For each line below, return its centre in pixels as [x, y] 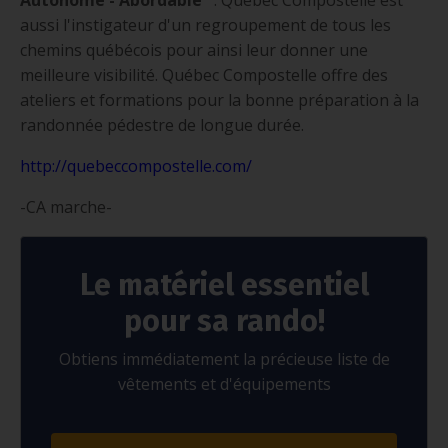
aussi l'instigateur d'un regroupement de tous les [205, 24]
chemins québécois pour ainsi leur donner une [194, 49]
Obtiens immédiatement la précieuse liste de [224, 358]
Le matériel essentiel [224, 284]
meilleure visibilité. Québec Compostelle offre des [204, 74]
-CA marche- [66, 206]
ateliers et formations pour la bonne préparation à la [219, 99]
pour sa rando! [224, 320]
